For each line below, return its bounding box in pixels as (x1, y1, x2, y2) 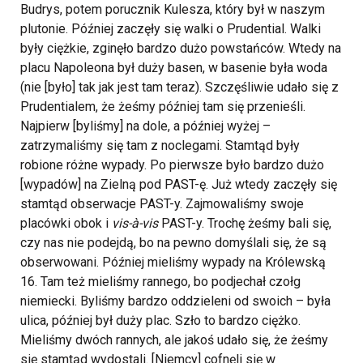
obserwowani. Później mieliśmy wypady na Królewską (20, 254, 326, 271)
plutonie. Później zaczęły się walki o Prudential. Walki (20, 21, 321, 37)
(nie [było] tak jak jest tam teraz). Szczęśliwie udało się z (20, 79, 339, 96)
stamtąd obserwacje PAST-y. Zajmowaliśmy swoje (20, 196, 304, 212)
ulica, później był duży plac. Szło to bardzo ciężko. (20, 313, 301, 329)
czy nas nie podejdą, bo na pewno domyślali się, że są (20, 235, 327, 251)
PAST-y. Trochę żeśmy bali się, (158, 216, 331, 232)
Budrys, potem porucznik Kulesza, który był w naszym (20, 2, 325, 18)
